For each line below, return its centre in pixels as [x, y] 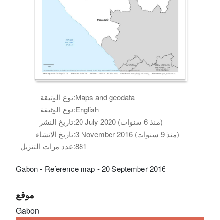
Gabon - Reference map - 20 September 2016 [91, 168]
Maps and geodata [105, 97]
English [87, 109]
